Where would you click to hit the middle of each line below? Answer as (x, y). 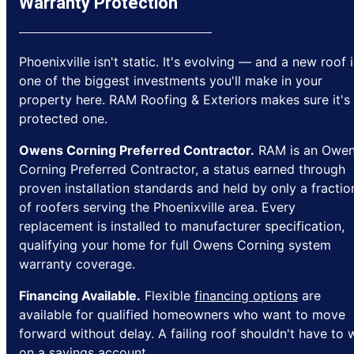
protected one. (63, 118)
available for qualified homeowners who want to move (182, 314)
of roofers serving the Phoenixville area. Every (157, 207)
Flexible (168, 295)
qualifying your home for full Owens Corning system (175, 245)
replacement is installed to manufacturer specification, (182, 226)
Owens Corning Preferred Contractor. (137, 150)
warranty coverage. (77, 264)
